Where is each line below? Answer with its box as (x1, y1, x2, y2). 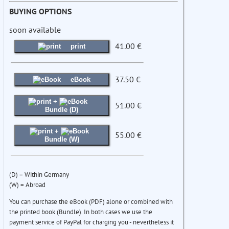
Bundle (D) (45, 106, 79, 114)
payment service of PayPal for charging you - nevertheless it (9, 218, 174, 227)
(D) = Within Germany (9, 170, 69, 179)
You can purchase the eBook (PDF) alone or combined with (9, 197, 173, 207)
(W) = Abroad (9, 180, 45, 190)
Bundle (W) (44, 135, 79, 144)
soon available (9, 25, 61, 35)
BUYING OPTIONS (9, 6, 72, 17)
